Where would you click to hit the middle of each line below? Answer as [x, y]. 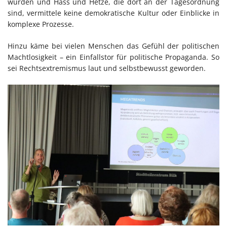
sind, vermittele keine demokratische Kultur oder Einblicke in [113, 13]
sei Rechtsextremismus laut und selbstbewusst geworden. [107, 68]
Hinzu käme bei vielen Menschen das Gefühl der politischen [113, 46]
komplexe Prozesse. [41, 24]
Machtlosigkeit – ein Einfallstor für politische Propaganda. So [113, 57]
